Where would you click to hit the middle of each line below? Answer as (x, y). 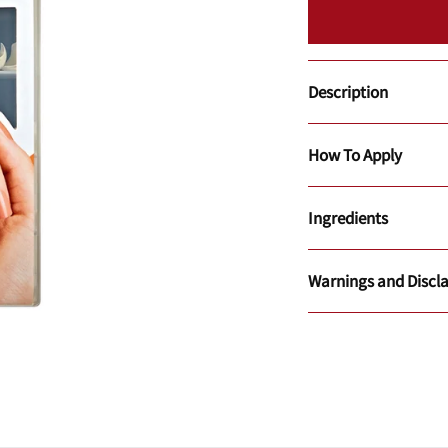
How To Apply (354, 154)
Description (347, 91)
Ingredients (347, 217)
